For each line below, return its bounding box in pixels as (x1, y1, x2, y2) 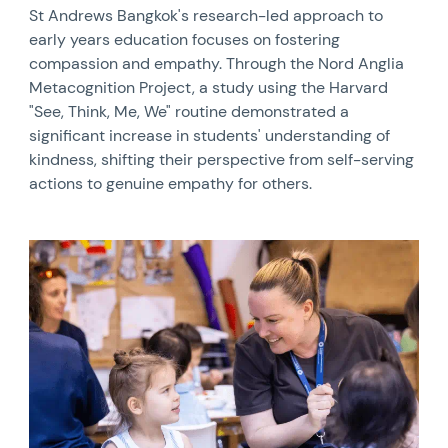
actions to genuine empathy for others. (29, 173, 313, 195)
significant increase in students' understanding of (29, 125, 391, 147)
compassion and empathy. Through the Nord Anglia (29, 53, 405, 75)
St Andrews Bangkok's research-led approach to (29, 5, 384, 27)
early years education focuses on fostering (29, 29, 341, 51)
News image (28, 238, 118, 260)
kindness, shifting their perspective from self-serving (29, 149, 415, 171)
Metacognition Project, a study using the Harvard (29, 77, 389, 99)
